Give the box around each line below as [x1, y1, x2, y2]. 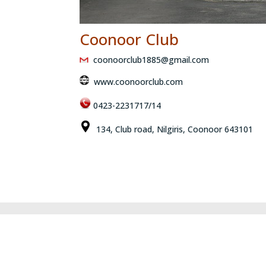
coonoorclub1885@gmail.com [93, 54, 210, 66]
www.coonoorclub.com [94, 76, 183, 88]
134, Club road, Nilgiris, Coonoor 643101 [91, 123, 254, 135]
